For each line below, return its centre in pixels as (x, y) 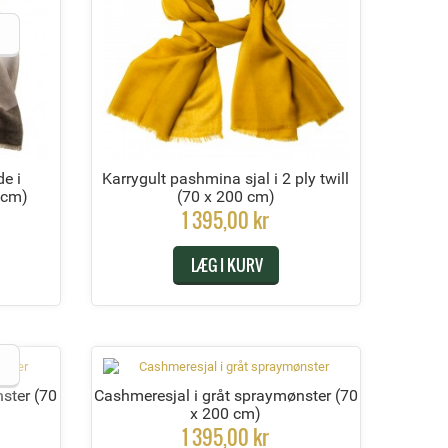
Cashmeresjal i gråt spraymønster (214, 395)
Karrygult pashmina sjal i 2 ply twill (226, 178)
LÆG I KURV (226, 264)
